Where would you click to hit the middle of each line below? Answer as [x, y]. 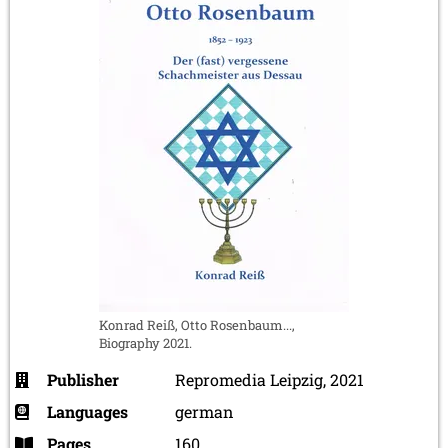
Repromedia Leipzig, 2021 [269, 379]
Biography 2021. [145, 342]
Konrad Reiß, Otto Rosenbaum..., [197, 324]
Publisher [83, 379]
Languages [87, 411]
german [204, 411]
